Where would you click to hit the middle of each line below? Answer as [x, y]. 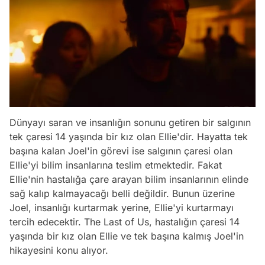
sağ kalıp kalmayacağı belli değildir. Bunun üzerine [122, 194]
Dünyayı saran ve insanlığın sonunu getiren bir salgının [130, 123]
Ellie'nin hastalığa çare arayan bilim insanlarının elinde [129, 180]
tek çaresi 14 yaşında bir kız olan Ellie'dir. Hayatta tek [129, 137]
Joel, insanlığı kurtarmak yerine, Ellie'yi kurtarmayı [122, 208]
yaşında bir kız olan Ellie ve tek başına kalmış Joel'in [127, 236]
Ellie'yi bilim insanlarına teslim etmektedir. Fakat [116, 165]
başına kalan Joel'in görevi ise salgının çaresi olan [121, 151]
